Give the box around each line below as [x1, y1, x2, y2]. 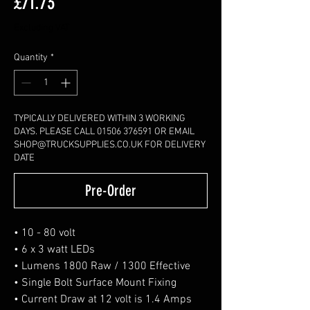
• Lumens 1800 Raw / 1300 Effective [14, 259, 190, 273]
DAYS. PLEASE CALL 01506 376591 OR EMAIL [14, 125, 194, 138]
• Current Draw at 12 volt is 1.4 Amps [14, 292, 192, 307]
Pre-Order [85, 181, 136, 200]
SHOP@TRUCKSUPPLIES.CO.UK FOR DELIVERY [14, 138, 206, 151]
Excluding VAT [14, 21, 69, 34]
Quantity [14, 51, 48, 64]
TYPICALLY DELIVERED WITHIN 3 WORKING [14, 112, 185, 125]
